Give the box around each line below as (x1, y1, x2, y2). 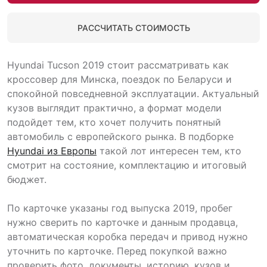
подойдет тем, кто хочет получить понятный (7, 116, 221, 128)
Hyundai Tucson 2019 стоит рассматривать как (7, 59, 229, 71)
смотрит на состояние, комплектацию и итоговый (7, 159, 247, 171)
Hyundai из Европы (7, 145, 97, 157)
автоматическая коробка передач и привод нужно (7, 231, 248, 243)
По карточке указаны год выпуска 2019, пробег (7, 202, 232, 214)
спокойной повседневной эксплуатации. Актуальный (7, 88, 259, 100)
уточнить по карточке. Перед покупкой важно (7, 245, 227, 257)
